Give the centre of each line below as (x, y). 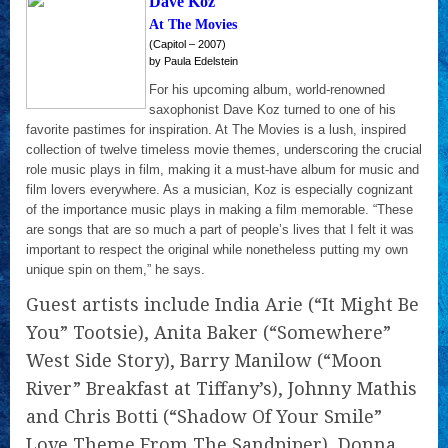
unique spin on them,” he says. (115, 269)
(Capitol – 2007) (187, 44)
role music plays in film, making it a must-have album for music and (222, 169)
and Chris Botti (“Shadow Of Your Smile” (204, 416)
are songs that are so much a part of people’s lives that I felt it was (220, 229)
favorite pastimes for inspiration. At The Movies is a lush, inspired (216, 129)
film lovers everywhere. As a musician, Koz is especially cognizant (219, 189)
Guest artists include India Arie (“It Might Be (222, 304)
